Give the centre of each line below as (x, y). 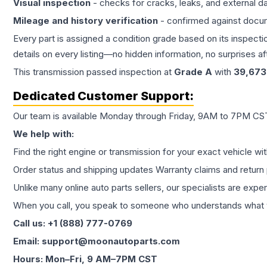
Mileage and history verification (86, 21)
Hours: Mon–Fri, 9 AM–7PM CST (85, 259)
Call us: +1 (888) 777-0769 (73, 223)
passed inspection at (129, 72)
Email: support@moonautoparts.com (97, 241)
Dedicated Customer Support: (103, 96)
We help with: (44, 134)
